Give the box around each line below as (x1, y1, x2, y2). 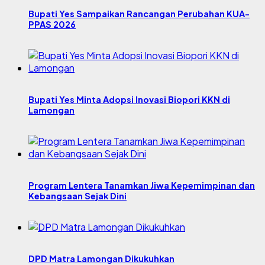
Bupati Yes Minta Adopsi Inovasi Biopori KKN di (28, 93, 230, 105)
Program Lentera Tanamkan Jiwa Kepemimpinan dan (28, 179, 255, 190)
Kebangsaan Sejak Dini (28, 190, 127, 201)
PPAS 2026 (28, 18, 76, 30)
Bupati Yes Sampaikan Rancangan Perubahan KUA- (28, 8, 250, 19)
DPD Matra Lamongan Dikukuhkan (28, 253, 174, 264)
